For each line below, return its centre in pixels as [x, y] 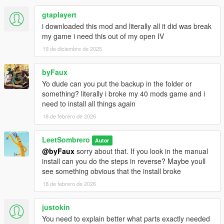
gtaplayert [59, 14]
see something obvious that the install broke [111, 171]
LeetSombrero [66, 139]
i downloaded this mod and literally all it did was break [127, 26]
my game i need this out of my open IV [103, 36]
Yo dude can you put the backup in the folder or [117, 83]
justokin [56, 207]
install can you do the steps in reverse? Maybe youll [124, 161]
